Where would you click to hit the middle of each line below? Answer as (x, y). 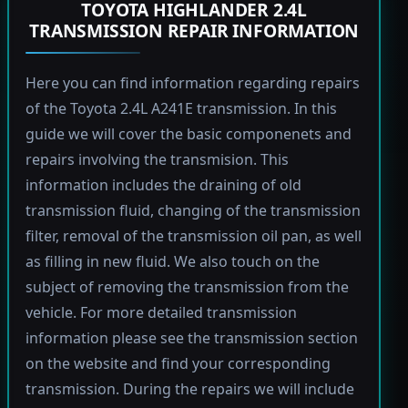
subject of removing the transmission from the (187, 287)
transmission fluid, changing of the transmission (193, 211)
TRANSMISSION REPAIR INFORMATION (194, 31)
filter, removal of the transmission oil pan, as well (193, 236)
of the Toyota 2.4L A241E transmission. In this (181, 109)
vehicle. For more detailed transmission (161, 313)
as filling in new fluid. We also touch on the (172, 262)
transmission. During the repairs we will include (189, 389)
